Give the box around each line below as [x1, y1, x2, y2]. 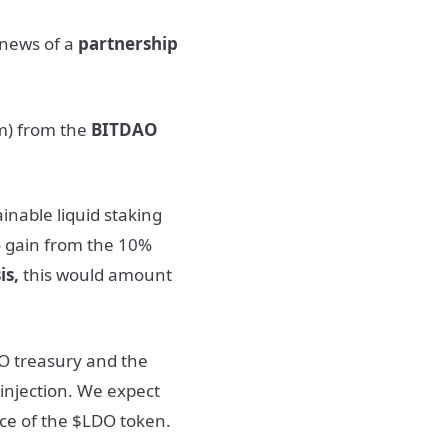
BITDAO [87, 117, 159, 141]
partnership [78, 32, 179, 55]
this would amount [23, 263, 173, 286]
